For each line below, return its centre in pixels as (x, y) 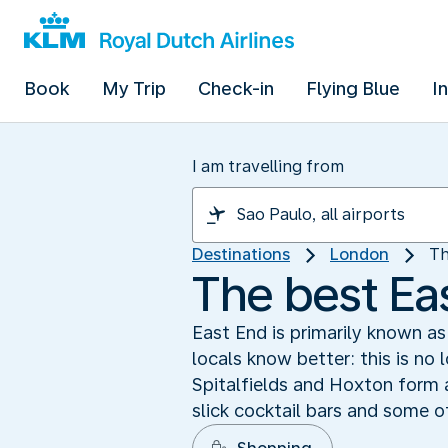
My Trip (134, 88)
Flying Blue (353, 88)
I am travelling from (268, 166)
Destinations (241, 254)
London (359, 254)
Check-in (236, 88)
